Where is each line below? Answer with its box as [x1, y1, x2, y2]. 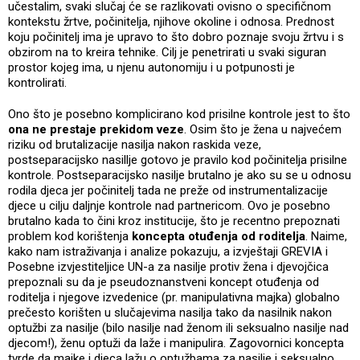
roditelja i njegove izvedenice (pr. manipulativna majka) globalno [8, 290, 340, 305]
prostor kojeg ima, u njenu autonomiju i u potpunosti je [8, 60, 295, 76]
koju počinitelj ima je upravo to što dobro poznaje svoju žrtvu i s [8, 30, 344, 45]
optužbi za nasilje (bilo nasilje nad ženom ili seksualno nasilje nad [8, 321, 349, 336]
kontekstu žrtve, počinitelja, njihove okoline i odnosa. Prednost [8, 14, 334, 30]
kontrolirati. [8, 76, 67, 91]
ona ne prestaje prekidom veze [8, 122, 184, 137]
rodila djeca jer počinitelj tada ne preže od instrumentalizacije [8, 183, 328, 198]
